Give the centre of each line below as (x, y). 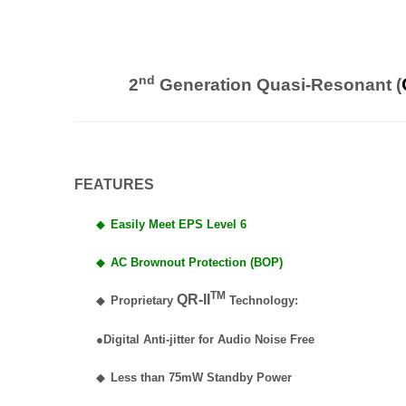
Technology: (262, 300)
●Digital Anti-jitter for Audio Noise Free (205, 339)
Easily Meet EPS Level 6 (179, 224)
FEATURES (114, 184)
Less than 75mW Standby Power (201, 377)
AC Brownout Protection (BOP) (197, 262)
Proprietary (144, 300)
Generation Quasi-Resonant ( (278, 85)
